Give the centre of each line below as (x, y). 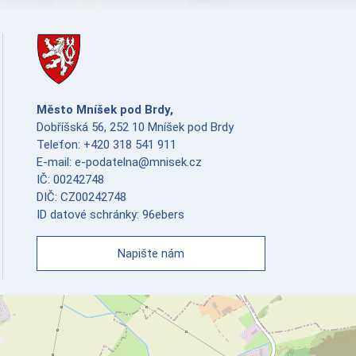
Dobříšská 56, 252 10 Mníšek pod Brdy (135, 127)
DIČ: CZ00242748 (81, 197)
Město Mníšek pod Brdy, (105, 110)
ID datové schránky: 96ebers (110, 215)
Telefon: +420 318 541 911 (106, 145)
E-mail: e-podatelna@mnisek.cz (119, 162)
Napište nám (151, 253)
